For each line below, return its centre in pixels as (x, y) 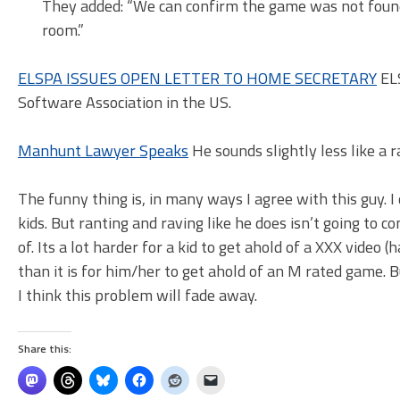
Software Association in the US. (125, 103)
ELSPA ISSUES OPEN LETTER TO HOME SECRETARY (197, 79)
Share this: (45, 349)
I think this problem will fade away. (137, 296)
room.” (63, 30)
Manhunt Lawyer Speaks (103, 151)
